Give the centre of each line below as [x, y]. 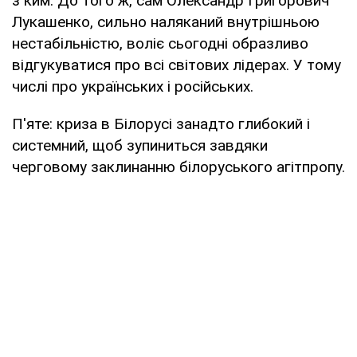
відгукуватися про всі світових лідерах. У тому [177, 65]
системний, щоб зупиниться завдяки [140, 145]
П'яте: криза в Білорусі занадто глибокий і [161, 124]
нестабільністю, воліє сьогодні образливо [160, 43]
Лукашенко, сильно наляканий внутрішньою [166, 22]
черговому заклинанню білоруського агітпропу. [178, 167]
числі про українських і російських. [133, 86]
